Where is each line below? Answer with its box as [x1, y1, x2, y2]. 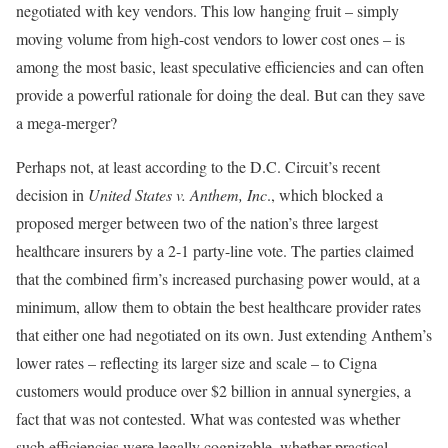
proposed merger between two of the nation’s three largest [16, 212, 378, 233]
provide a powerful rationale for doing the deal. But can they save [16, 84, 425, 105]
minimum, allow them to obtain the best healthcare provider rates [16, 296, 421, 317]
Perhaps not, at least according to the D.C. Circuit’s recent [16, 156, 380, 177]
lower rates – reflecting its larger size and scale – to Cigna [16, 352, 377, 373]
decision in [16, 184, 88, 205]
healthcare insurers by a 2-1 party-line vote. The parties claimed [16, 240, 414, 261]
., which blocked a [267, 184, 383, 205]
